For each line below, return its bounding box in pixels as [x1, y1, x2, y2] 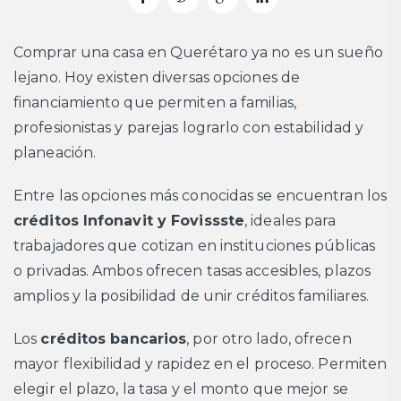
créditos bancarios [40, 330, 187, 348]
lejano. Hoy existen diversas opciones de [13, 69, 301, 87]
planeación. [13, 144, 97, 162]
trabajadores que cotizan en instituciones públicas [13, 237, 376, 255]
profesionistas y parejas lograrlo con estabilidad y [13, 119, 364, 137]
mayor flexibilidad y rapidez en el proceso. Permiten [13, 355, 388, 373]
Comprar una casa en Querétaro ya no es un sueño [13, 44, 383, 62]
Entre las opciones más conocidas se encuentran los [13, 187, 388, 205]
